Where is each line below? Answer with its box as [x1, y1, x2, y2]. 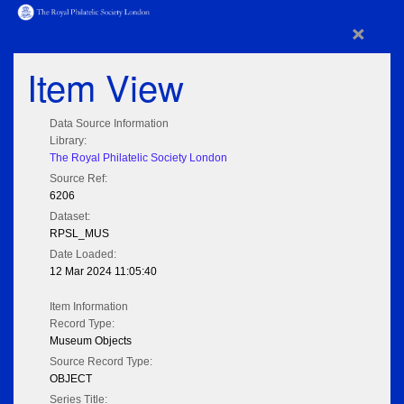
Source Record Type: [50, 355, 152, 369]
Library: [50, 134, 87, 148]
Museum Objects [50, 335, 132, 348]
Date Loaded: [50, 248, 116, 262]
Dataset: [50, 210, 90, 224]
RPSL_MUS [50, 227, 109, 241]
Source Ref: [50, 172, 107, 186]
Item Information [50, 300, 128, 314]
